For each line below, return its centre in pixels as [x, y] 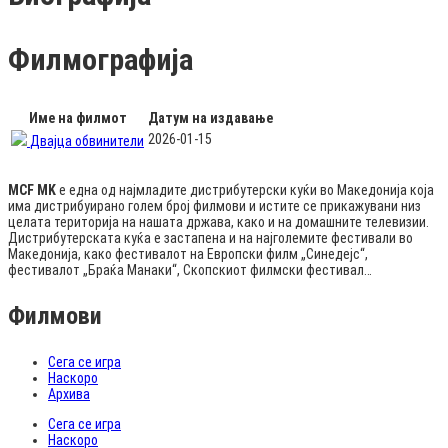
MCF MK [32, 189]
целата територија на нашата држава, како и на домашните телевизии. [218, 221]
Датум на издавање [210, 117]
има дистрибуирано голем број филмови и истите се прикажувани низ [214, 205]
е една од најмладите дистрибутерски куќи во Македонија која [245, 189]
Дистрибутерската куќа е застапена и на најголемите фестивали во [210, 237]
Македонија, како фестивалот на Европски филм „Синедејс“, [188, 253]
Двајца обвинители [87, 140]
